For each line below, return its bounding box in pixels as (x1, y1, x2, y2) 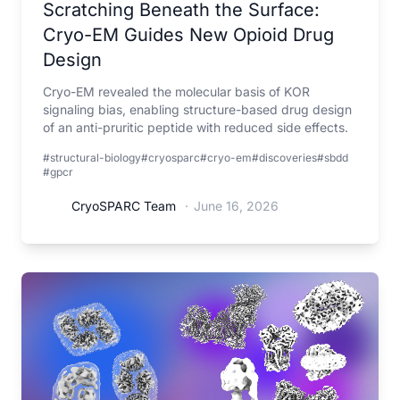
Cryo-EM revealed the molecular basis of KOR (43, 84, 310, 99)
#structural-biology (43, 151, 141, 164)
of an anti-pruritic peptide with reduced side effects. (43, 120, 348, 135)
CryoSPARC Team (71, 198, 176, 213)
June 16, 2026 (194, 198, 279, 213)
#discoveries (252, 151, 317, 164)
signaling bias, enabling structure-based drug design (43, 102, 352, 117)
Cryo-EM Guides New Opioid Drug (43, 24, 334, 46)
